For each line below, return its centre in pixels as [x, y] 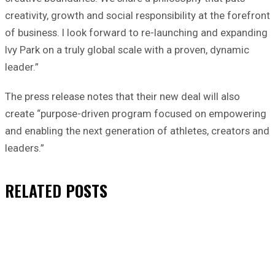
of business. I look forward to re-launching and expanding [136, 32]
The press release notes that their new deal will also [122, 96]
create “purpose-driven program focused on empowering [136, 113]
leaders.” [25, 148]
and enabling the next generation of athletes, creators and [137, 130]
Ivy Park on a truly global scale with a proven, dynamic [127, 49]
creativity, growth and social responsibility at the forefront [137, 15]
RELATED [33, 190]
